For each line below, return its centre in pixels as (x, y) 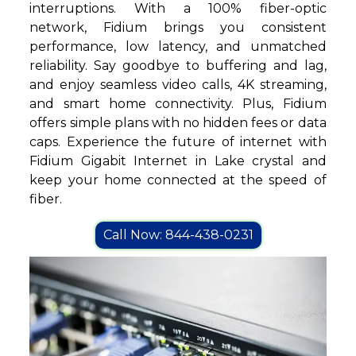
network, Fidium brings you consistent (178, 28)
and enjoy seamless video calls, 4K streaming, (178, 85)
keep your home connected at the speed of (178, 180)
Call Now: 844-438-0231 (178, 235)
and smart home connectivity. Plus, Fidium (178, 104)
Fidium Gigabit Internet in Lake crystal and (178, 161)
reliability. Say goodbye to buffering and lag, (178, 66)
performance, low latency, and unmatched (178, 47)
